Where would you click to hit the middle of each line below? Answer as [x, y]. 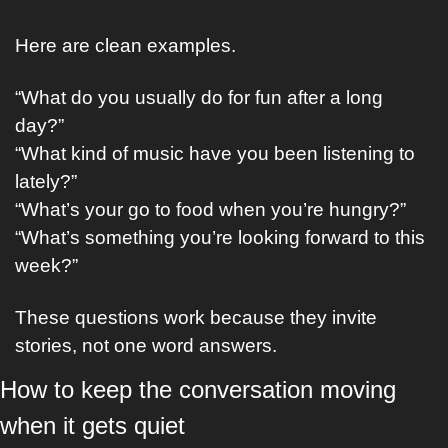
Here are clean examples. [125, 45]
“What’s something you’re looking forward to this [220, 237]
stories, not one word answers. [146, 345]
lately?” [46, 181]
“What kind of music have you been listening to [215, 153]
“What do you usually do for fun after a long [199, 97]
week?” [46, 265]
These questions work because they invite [196, 317]
